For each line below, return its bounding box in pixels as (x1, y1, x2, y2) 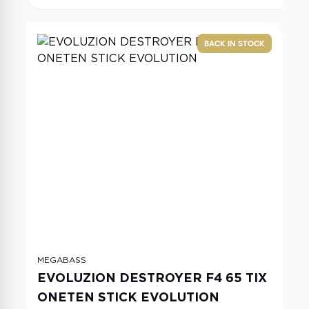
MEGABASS (37, 255, 86, 265)
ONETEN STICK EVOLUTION (37, 290, 219, 304)
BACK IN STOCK (204, 39, 265, 48)
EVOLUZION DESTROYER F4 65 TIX (37, 270, 267, 285)
